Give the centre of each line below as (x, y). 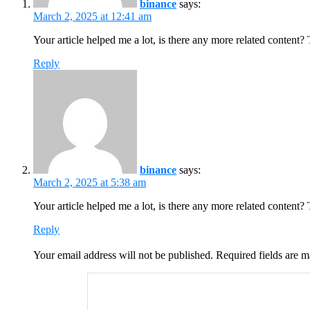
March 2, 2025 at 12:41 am (92, 16)
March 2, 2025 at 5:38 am (90, 182)
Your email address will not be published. (123, 255)
